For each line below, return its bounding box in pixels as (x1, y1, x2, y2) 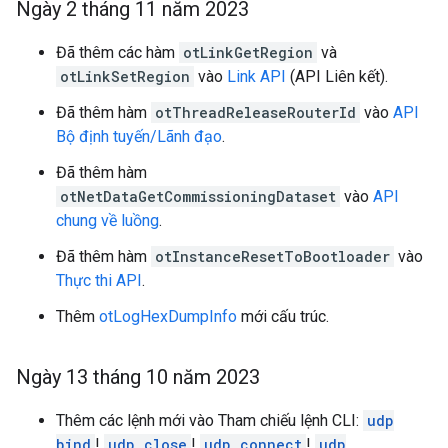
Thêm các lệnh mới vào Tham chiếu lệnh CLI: (56, 411, 363, 430)
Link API (227, 67, 286, 86)
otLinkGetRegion (183, 43, 313, 62)
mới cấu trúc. (237, 307, 329, 326)
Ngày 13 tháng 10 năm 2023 (16, 365, 260, 389)
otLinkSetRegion (60, 67, 190, 86)
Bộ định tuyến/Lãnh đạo (56, 127, 222, 146)
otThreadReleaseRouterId (155, 103, 356, 122)
